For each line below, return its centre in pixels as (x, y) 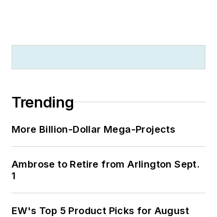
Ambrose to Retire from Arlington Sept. (106, 164)
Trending (43, 102)
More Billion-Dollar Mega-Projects (94, 129)
